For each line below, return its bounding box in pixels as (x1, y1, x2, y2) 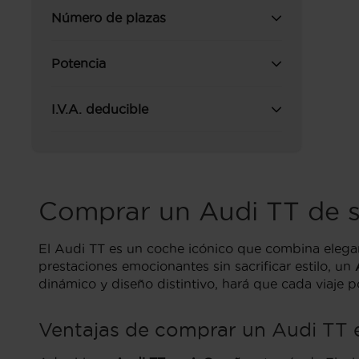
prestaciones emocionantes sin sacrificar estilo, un (38, 259, 355, 273)
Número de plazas (51, 10, 166, 25)
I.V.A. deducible (51, 102, 148, 116)
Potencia (51, 56, 106, 71)
